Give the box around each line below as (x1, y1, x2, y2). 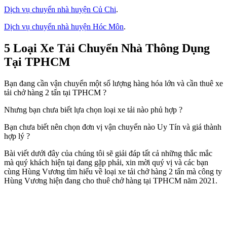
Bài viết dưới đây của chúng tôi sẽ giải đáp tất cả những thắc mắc (4, 148, 212, 158)
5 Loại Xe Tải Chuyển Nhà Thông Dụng (4, 41, 210, 55)
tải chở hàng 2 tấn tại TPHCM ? (4, 88, 106, 97)
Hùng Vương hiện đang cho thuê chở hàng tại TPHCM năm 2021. (4, 176, 217, 185)
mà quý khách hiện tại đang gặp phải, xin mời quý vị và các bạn (4, 158, 208, 167)
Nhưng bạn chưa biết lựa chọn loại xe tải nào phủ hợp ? (4, 105, 182, 114)
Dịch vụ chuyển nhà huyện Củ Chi (4, 5, 116, 14)
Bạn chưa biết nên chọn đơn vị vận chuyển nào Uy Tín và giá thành (4, 122, 221, 131)
